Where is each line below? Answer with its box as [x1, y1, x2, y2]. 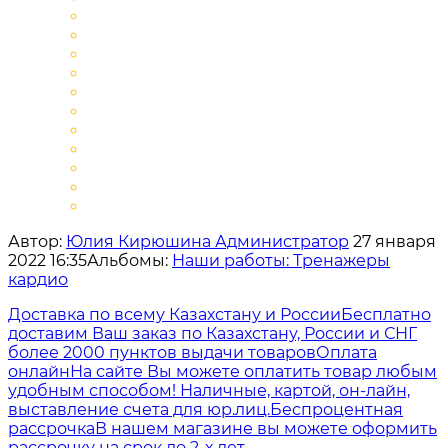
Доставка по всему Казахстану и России [8, 304, 341, 324]
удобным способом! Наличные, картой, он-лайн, [8, 380, 410, 400]
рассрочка [8, 418, 95, 438]
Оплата [316, 342, 377, 362]
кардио [8, 269, 68, 289]
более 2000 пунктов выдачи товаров [8, 342, 316, 362]
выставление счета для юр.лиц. [8, 399, 270, 419]
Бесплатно [341, 304, 431, 324]
